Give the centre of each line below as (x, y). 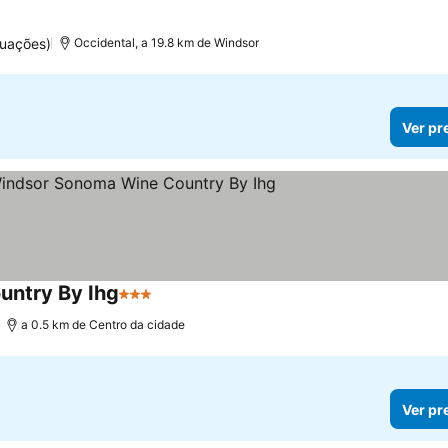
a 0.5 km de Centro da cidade (103, 324)
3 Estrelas (155, 304)
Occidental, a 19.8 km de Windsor (166, 42)
